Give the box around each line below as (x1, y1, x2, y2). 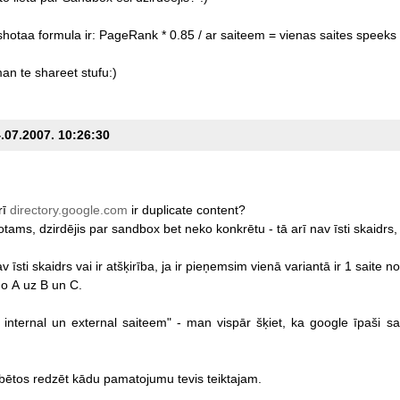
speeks (355, 27, 396, 42)
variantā (284, 258, 330, 273)
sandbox (111, 221, 160, 236)
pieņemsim (185, 258, 247, 273)
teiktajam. (206, 371, 262, 386)
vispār (216, 314, 251, 329)
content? (196, 202, 246, 217)
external (71, 314, 117, 329)
